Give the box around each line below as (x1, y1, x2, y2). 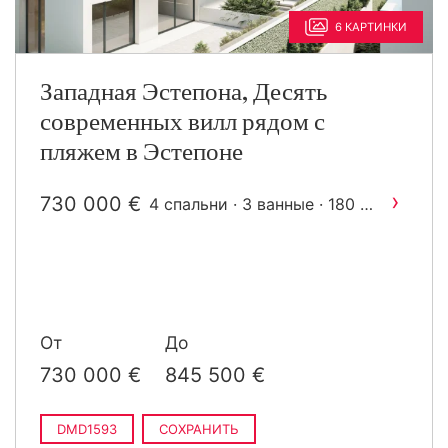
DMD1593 (57, 421, 117, 437)
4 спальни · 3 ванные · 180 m (149, 194, 374, 214)
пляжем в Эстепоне (40, 140, 243, 165)
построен (149, 218, 224, 238)
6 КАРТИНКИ (335, 20, 407, 34)
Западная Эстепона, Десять (40, 80, 327, 105)
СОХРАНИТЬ (159, 421, 239, 437)
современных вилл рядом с (40, 110, 325, 135)
